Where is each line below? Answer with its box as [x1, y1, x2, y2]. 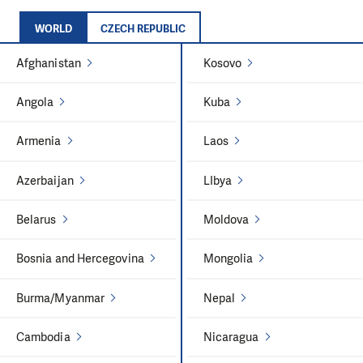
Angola [16, 93, 54, 110]
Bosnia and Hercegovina [16, 250, 144, 267]
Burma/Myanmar [16, 289, 105, 306]
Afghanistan [16, 54, 81, 71]
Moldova [203, 211, 250, 228]
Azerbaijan [16, 172, 74, 189]
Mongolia [203, 250, 254, 267]
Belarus [16, 211, 57, 228]
